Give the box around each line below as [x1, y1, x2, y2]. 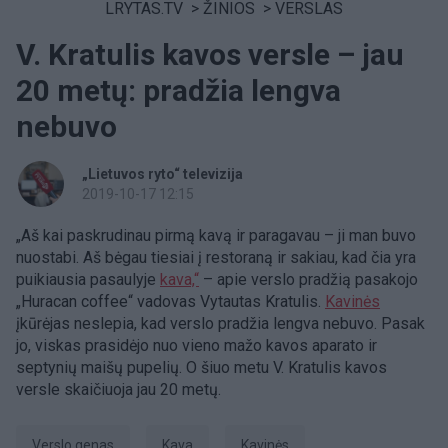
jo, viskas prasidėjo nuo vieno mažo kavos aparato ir [16, 336, 377, 355]
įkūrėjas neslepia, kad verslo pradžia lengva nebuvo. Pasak [16, 314, 425, 333]
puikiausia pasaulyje [16, 270, 160, 289]
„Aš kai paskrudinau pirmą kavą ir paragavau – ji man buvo [16, 226, 416, 245]
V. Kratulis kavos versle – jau [16, 37, 404, 72]
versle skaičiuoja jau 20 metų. [16, 380, 221, 399]
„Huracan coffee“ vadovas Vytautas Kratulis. [16, 292, 325, 311]
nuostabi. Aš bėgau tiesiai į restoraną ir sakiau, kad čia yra [16, 248, 416, 267]
